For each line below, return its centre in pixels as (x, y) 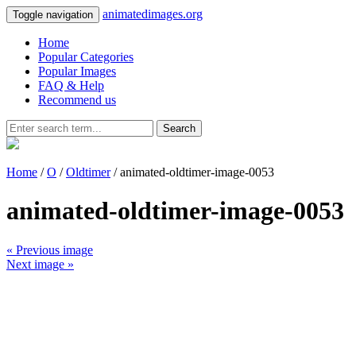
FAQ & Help (71, 85)
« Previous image (50, 250)
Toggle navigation (53, 15)
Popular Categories (86, 57)
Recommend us (77, 100)
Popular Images (77, 71)
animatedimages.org (153, 14)
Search (179, 128)
